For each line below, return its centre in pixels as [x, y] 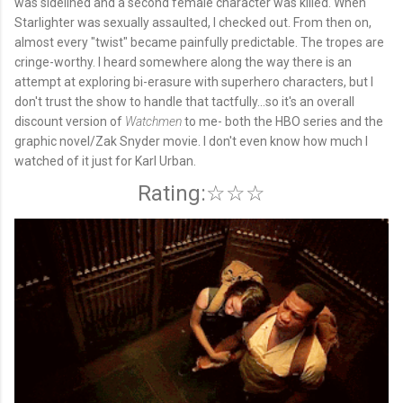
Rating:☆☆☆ [201, 194]
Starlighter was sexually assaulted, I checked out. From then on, [193, 23]
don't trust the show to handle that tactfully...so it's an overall [184, 102]
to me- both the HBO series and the [282, 122]
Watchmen [153, 122]
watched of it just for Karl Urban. [105, 161]
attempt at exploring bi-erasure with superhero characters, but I [194, 82]
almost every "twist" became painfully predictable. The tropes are [199, 43]
